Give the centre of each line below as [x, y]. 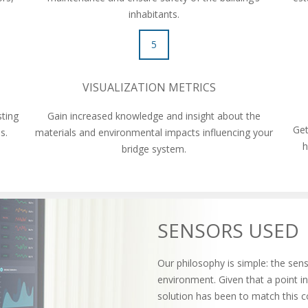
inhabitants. [154, 14]
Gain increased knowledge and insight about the [154, 115]
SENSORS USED [228, 230]
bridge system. [154, 148]
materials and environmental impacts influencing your [154, 132]
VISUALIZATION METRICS [154, 87]
